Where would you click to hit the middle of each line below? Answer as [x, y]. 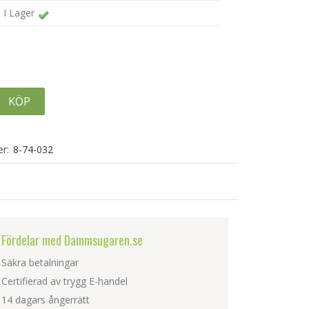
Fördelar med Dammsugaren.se [72, 240]
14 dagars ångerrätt [46, 300]
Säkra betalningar [40, 262]
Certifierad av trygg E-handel [65, 281]
